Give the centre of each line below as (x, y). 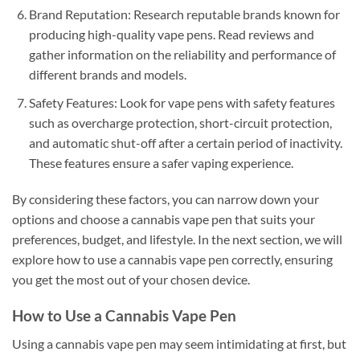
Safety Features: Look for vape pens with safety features (182, 102)
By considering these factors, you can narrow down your (166, 199)
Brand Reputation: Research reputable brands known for (184, 14)
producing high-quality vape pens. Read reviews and (171, 35)
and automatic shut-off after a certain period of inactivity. (185, 142)
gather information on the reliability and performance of (182, 55)
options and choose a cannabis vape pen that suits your (164, 219)
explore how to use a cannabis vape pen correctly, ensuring (172, 260)
